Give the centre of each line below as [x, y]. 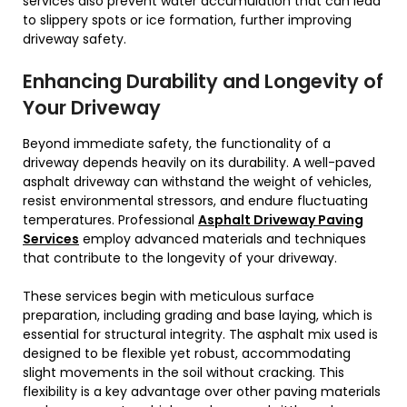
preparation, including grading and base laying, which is [198, 316]
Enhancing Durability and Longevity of [203, 82]
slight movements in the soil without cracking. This [184, 373]
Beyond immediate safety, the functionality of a [177, 144]
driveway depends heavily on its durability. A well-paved [199, 163]
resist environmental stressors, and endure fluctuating [195, 201]
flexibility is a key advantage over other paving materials [202, 392]
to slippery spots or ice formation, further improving [187, 20]
